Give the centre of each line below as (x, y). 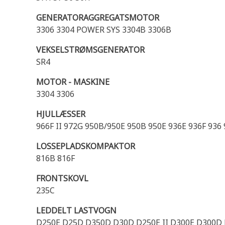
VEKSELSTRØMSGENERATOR (90, 50)
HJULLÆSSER (61, 114)
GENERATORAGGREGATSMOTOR (98, 18)
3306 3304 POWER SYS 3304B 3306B (104, 30)
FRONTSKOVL (62, 178)
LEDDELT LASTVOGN (76, 210)
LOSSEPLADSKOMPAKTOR (86, 146)
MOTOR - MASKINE (73, 82)
